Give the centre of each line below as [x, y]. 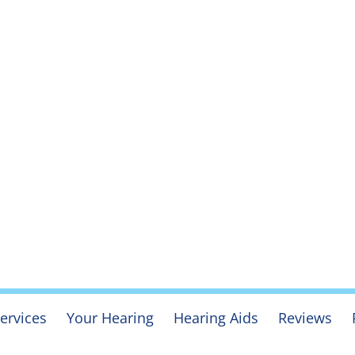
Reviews [305, 317]
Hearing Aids [216, 317]
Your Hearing [110, 317]
